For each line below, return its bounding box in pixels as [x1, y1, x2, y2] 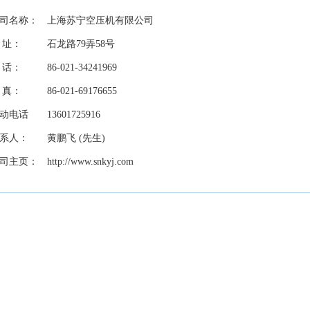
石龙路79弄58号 [47, 39, 115, 49]
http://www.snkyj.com [47, 156, 134, 167]
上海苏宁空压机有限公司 [47, 15, 154, 26]
